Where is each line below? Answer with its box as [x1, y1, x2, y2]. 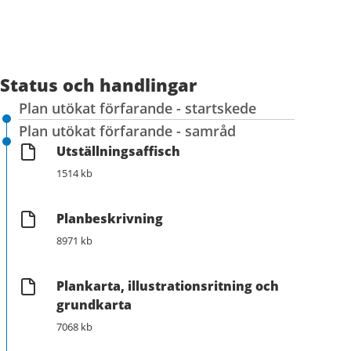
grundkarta [56, 295, 132, 313]
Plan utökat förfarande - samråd [19, 121, 236, 140]
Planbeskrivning [56, 209, 163, 227]
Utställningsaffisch [56, 142, 180, 160]
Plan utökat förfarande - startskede [19, 98, 256, 118]
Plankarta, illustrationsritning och [56, 277, 279, 295]
